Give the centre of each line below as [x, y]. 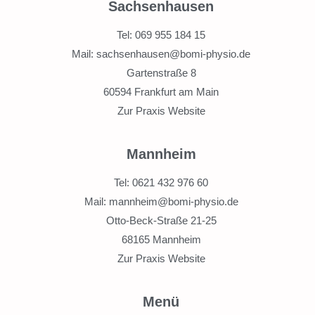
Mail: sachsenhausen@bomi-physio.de [161, 53]
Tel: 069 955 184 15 [161, 34]
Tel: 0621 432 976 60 [161, 182]
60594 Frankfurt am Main [161, 91]
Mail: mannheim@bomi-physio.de [161, 201]
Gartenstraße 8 [161, 72]
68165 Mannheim [161, 239]
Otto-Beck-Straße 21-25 [161, 220]
